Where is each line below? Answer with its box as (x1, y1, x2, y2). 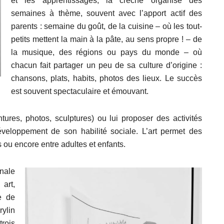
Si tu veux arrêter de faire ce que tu (84, 172, 218, 183)
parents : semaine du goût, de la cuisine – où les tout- (11, 21, 202, 30)
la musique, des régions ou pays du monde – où (11, 47, 202, 56)
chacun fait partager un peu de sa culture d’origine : (11, 60, 202, 69)
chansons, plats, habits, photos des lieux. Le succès (11, 73, 202, 82)
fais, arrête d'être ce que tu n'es (92, 185, 210, 196)
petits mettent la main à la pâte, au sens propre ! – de (11, 34, 202, 43)
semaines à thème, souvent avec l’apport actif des (11, 8, 202, 17)
